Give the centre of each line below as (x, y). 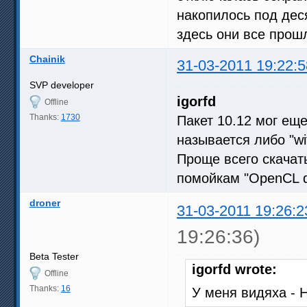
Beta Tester (54, 256)
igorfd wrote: (234, 269)
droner (45, 202)
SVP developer (61, 85)
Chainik (47, 59)
